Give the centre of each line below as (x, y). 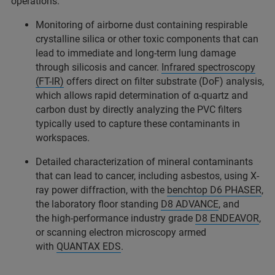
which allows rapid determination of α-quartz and (142, 96)
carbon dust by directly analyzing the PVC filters (139, 110)
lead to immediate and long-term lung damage (136, 53)
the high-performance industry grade (115, 219)
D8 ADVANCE (190, 204)
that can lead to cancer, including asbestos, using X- (147, 176)
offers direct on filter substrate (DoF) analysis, (164, 82)
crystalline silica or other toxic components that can (147, 39)
